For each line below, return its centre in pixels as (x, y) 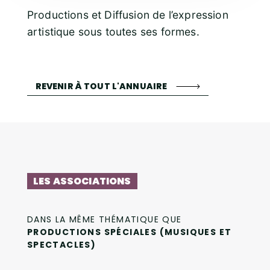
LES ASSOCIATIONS (82, 181)
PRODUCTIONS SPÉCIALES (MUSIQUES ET (129, 232)
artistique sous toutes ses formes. (113, 31)
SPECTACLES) (61, 245)
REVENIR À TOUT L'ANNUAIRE (101, 86)
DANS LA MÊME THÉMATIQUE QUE (104, 220)
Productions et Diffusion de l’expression (127, 14)
